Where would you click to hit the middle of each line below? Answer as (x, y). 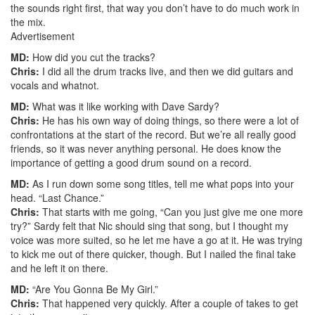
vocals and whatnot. (55, 85)
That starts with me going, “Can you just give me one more (171, 211)
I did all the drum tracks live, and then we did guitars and (166, 71)
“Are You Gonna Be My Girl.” (94, 289)
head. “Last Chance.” (57, 197)
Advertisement (43, 36)
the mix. (28, 21)
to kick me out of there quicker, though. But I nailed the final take (153, 253)
